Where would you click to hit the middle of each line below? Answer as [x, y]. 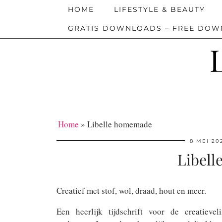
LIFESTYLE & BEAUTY [160, 9]
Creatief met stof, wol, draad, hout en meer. [131, 191]
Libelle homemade [120, 124]
